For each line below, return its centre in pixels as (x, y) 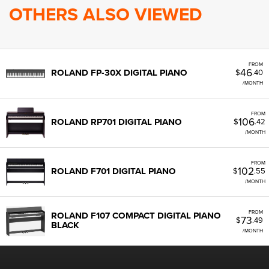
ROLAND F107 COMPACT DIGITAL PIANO (136, 216)
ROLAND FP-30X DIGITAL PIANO (119, 73)
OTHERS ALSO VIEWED (106, 14)
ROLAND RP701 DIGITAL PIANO (116, 122)
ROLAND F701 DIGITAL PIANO (113, 171)
